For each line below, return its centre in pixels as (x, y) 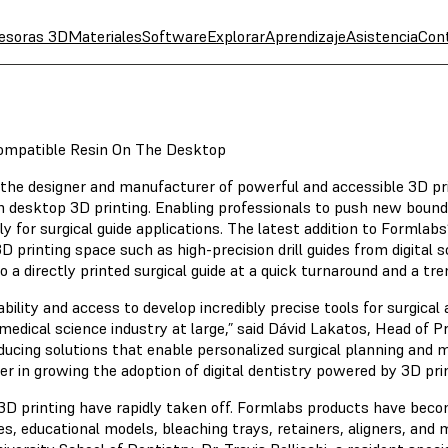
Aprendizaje (305, 36)
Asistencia (382, 36)
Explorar (236, 36)
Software (174, 36)
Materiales (105, 36)
